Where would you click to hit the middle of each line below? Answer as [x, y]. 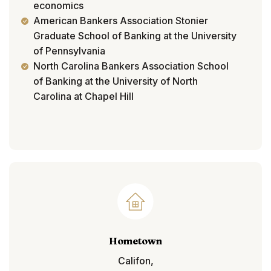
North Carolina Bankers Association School [131, 66]
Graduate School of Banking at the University [135, 36]
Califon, [135, 261]
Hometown [135, 241]
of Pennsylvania [69, 51]
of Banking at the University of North [116, 81]
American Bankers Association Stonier [121, 21]
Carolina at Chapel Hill [83, 96]
